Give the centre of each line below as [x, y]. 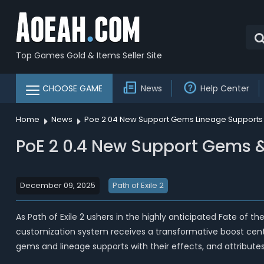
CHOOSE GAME [72, 88]
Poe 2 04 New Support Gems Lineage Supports [173, 119]
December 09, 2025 [57, 185]
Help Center [225, 88]
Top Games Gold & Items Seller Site [89, 55]
